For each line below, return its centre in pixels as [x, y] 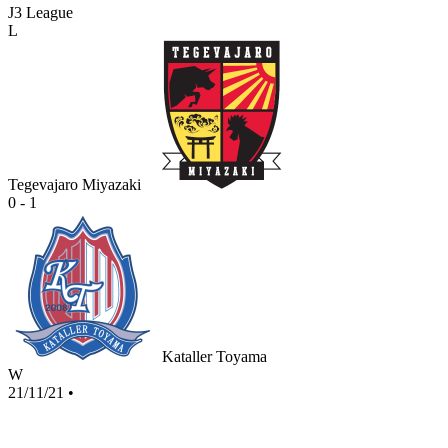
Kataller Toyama [214, 357]
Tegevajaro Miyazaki [74, 185]
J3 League [40, 13]
